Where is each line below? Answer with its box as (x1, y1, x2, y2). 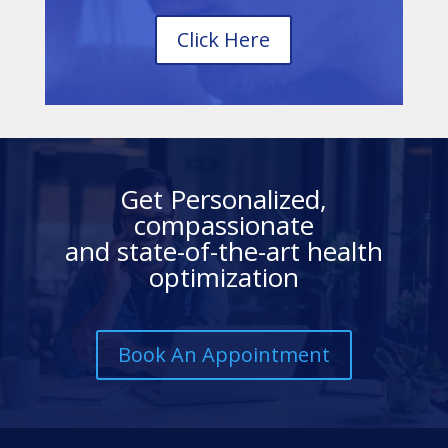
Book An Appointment (117, 340, 330, 368)
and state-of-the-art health (64, 232, 383, 269)
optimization (148, 258, 299, 295)
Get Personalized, (120, 180, 328, 217)
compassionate (133, 206, 314, 243)
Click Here (177, 25, 271, 53)
